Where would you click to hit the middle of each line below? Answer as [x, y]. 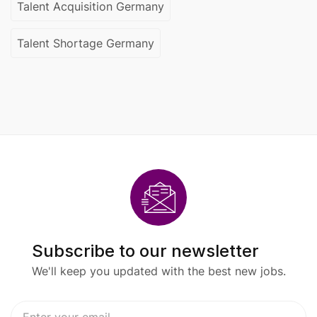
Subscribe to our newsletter [145, 250]
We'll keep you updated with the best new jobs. [158, 271]
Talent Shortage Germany [86, 44]
